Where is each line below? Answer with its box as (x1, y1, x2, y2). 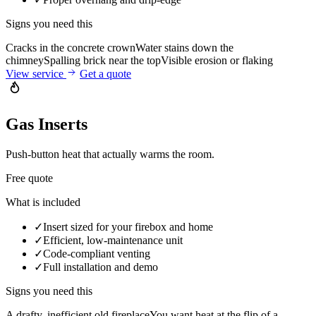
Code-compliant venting (43, 248, 150, 260)
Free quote (6, 172, 53, 185)
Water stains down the (135, 41, 233, 54)
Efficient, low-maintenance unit (43, 234, 183, 247)
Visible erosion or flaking (161, 54, 273, 66)
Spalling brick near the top (44, 54, 161, 66)
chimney (6, 54, 44, 66)
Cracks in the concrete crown (6, 41, 135, 54)
